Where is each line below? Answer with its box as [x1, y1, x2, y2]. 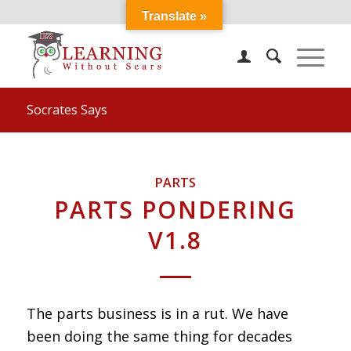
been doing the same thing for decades [26, 327, 292, 346]
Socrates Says [26, 101, 107, 118]
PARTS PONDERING [54, 194, 297, 226]
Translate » [142, 9, 207, 23]
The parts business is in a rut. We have [26, 304, 288, 324]
